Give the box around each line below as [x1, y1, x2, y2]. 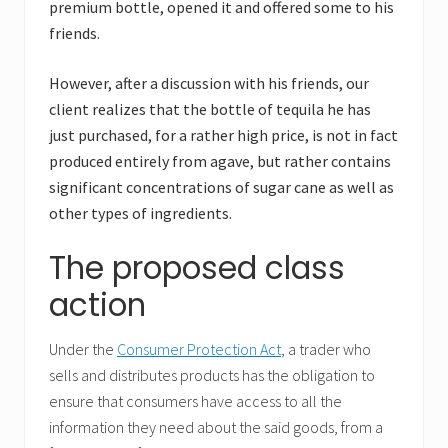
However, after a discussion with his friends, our [49, 73, 369, 94]
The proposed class [49, 246, 345, 291]
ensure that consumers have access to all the [49, 391, 342, 412]
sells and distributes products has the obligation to [49, 365, 375, 386]
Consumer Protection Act [117, 339, 281, 360]
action [49, 283, 146, 328]
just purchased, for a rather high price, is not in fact [49, 125, 398, 146]
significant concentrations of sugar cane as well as [49, 177, 394, 198]
